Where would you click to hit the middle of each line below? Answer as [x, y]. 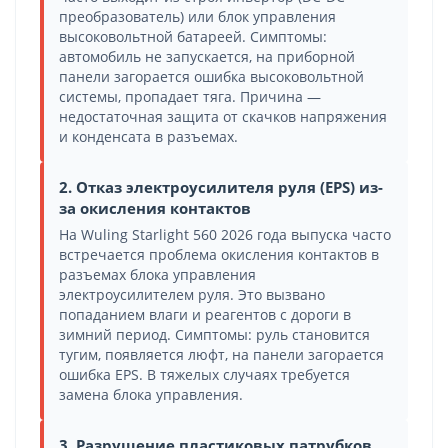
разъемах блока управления [157, 274]
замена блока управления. [151, 394]
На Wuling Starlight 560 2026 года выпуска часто [225, 234]
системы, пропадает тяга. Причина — [190, 96]
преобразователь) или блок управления [197, 16]
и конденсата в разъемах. [148, 136]
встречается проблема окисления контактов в [219, 254]
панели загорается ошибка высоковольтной [211, 76]
